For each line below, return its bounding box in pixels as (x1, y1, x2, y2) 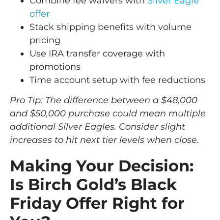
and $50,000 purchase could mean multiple (10, 108, 206, 119)
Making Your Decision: (10, 156, 193, 176)
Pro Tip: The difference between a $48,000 (10, 95, 197, 106)
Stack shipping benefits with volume (29, 21, 192, 32)
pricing (29, 34, 60, 46)
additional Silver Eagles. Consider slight (10, 121, 185, 133)
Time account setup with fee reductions (29, 74, 205, 85)
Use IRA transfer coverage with (29, 48, 165, 59)
